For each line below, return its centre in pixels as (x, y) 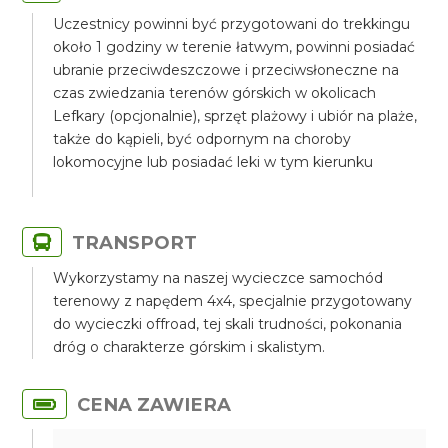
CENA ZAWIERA (154, 404)
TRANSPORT (135, 242)
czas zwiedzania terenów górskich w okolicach (215, 93)
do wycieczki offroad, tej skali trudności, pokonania (228, 324)
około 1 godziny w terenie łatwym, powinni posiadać (234, 47)
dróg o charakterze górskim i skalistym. (189, 347)
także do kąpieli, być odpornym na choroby (202, 139)
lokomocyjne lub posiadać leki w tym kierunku (213, 162)
